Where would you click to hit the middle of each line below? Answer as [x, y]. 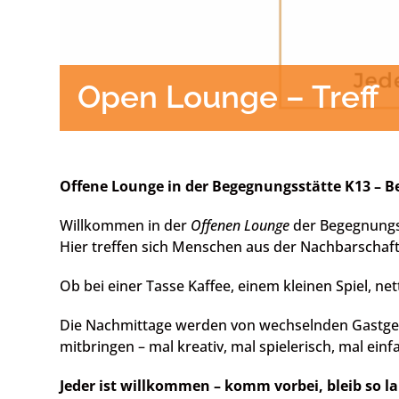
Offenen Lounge [240, 226]
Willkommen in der [126, 226]
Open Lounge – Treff [229, 97]
